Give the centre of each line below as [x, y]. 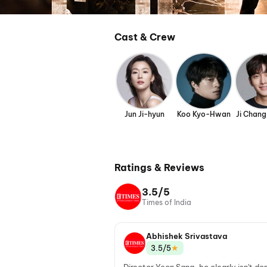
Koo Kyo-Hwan [204, 114]
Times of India [167, 202]
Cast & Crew [145, 37]
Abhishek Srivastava [187, 236]
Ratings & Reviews [159, 167]
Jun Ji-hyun [144, 114]
